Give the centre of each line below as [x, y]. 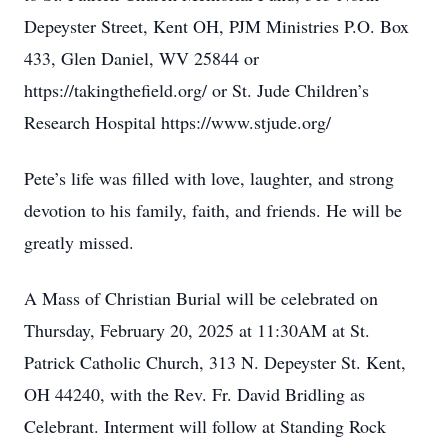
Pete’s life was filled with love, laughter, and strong [209, 178]
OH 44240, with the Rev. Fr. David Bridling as [194, 394]
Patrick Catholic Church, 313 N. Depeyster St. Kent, [215, 362]
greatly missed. [79, 242]
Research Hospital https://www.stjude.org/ [177, 122]
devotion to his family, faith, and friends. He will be [213, 210]
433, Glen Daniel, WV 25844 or [141, 58]
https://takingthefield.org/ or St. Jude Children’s [196, 90]
